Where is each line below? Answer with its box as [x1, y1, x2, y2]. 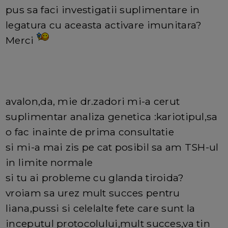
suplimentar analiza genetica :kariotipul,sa [6, 110, 218, 123]
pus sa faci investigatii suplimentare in [6, 4, 200, 16]
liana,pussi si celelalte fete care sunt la [6, 202, 195, 215]
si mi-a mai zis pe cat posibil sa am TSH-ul [6, 141, 219, 154]
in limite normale [6, 156, 93, 169]
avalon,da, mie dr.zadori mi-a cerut [6, 95, 180, 108]
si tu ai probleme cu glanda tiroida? [6, 172, 184, 184]
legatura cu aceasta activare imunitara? [6, 19, 202, 32]
